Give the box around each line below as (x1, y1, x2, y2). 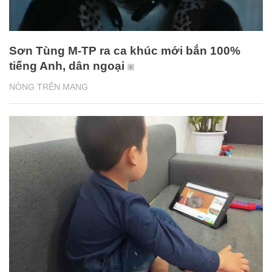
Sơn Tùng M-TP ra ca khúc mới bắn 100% (9, 44, 240, 57)
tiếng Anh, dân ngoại (9, 59, 124, 72)
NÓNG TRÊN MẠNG (9, 81, 88, 92)
